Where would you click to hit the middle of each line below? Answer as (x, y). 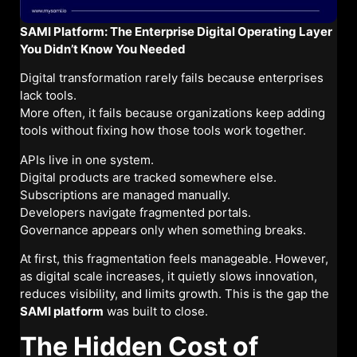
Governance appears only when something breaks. (163, 229)
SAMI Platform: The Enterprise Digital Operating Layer (176, 31)
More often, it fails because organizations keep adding (173, 113)
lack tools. (48, 96)
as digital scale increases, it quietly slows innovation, (169, 277)
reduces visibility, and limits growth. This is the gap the (175, 294)
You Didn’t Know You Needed (103, 49)
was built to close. (156, 312)
